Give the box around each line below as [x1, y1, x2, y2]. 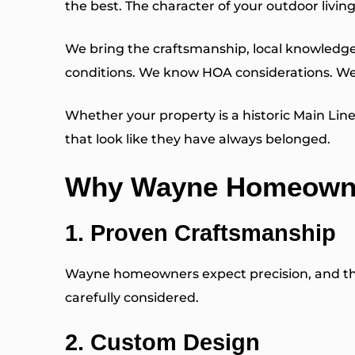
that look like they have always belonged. [65, 132, 330, 147]
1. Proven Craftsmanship [65, 220, 336, 246]
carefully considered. [65, 290, 199, 306]
